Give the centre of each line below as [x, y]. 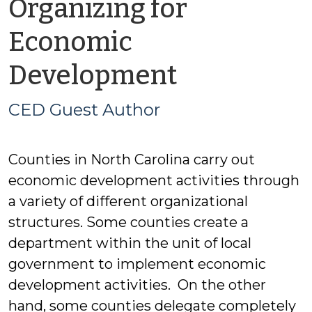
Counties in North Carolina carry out [132, 159]
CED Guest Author [84, 110]
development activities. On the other [137, 285]
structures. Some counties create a [128, 222]
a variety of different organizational [128, 201]
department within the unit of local [130, 243]
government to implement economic [137, 264]
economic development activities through [154, 180]
